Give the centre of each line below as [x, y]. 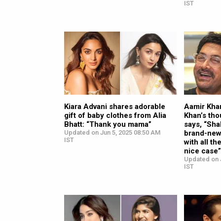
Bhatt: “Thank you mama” [108, 125]
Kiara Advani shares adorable [115, 107]
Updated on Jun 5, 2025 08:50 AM [112, 133]
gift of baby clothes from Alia [115, 116]
